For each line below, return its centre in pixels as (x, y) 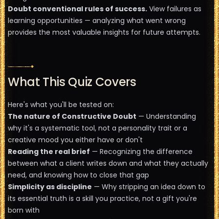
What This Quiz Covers (72, 82)
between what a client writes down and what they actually (108, 163)
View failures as (174, 9)
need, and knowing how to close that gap (78, 175)
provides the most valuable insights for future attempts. (104, 32)
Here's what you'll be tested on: (61, 105)
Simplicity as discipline (50, 187)
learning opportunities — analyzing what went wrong (97, 21)
